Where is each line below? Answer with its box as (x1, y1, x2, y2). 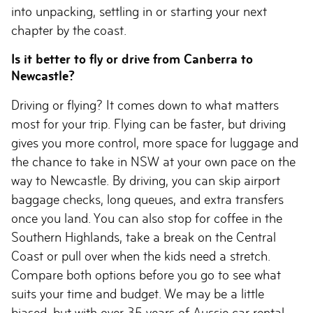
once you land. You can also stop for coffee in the (11, 211, 282, 226)
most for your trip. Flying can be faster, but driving (11, 117, 286, 131)
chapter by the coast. (11, 23, 126, 38)
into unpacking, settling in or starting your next (11, 4, 267, 19)
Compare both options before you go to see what (11, 268, 281, 282)
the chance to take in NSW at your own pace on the (11, 154, 296, 169)
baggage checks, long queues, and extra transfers (11, 192, 284, 207)
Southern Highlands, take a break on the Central (11, 230, 276, 245)
